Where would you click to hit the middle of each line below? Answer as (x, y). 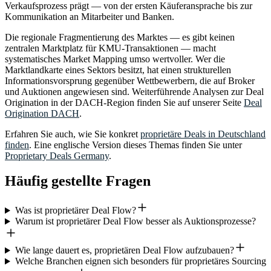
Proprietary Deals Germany (57, 155)
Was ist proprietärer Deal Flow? (75, 211)
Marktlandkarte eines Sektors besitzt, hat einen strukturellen (118, 70)
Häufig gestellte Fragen (78, 181)
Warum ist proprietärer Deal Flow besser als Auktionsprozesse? (135, 221)
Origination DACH (42, 113)
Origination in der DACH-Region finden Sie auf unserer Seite (123, 102)
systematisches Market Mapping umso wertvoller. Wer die (115, 59)
